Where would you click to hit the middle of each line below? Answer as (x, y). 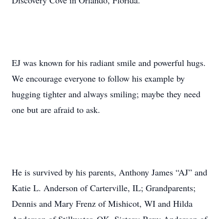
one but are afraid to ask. (56, 109)
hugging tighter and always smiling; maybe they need (106, 94)
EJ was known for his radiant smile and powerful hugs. (109, 63)
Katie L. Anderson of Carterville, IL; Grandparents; (104, 188)
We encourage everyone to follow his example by (98, 78)
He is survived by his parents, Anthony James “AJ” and (109, 172)
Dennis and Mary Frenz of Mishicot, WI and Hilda (102, 203)
